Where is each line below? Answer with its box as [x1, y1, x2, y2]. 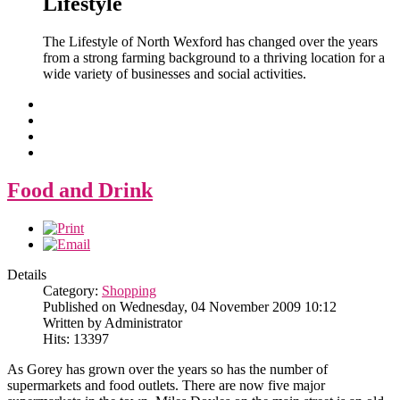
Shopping [102, 283, 156, 299]
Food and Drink [7, 179, 153, 203]
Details [7, 267, 46, 283]
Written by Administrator [43, 315, 182, 331]
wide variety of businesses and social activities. [43, 66, 310, 82]
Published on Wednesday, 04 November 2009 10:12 [43, 299, 337, 315]
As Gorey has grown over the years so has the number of [7, 362, 328, 378]
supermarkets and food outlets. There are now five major [7, 378, 325, 394]
